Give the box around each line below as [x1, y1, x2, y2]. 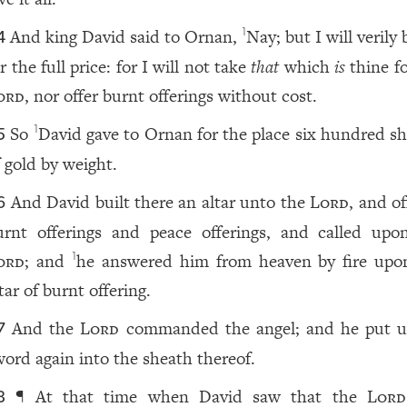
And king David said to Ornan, [10, 25, 243, 49]
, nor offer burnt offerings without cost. [25, 84, 318, 108]
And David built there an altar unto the [10, 190, 311, 214]
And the [12, 316, 81, 341]
